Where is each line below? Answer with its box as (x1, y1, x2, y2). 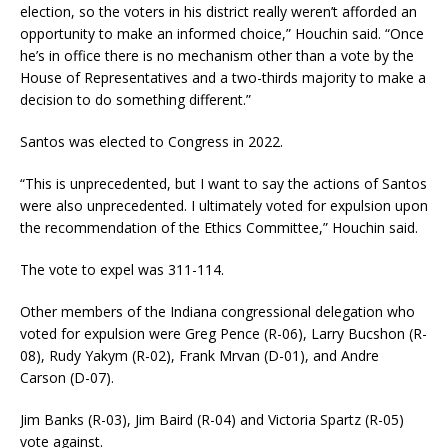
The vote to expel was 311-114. (20, 260, 224, 280)
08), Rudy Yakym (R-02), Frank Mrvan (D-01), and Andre (20, 346, 379, 366)
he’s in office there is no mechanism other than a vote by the (20, 46, 414, 66)
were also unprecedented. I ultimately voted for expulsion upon (20, 196, 428, 216)
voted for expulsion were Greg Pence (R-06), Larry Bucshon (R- (20, 324, 427, 344)
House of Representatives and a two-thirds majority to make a (20, 68, 426, 88)
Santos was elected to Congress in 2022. (20, 132, 283, 152)
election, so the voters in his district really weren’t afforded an (20, 2, 417, 22)
